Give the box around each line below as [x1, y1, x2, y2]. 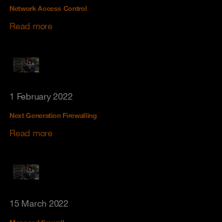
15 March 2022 [9, 198, 68, 209]
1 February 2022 [9, 91, 73, 102]
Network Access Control [9, 4, 87, 13]
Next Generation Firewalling [9, 111, 97, 120]
